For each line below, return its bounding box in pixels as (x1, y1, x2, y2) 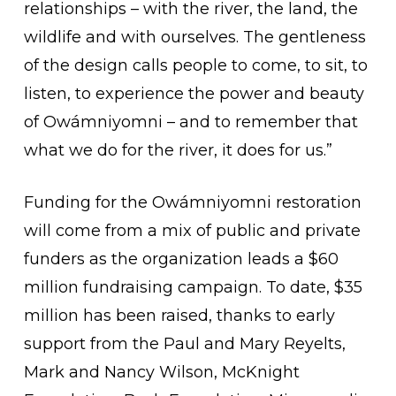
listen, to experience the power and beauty (23, 84, 364, 103)
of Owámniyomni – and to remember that (23, 112, 358, 132)
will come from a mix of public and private (23, 221, 361, 240)
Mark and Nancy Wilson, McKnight (23, 362, 300, 382)
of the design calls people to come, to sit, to (23, 56, 368, 75)
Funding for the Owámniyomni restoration (23, 193, 362, 212)
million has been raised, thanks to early (23, 306, 335, 325)
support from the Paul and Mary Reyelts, (23, 334, 346, 354)
